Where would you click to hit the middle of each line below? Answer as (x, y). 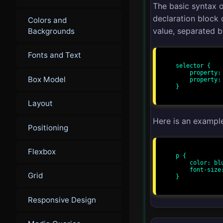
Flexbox (42, 151)
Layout (40, 104)
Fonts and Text (55, 55)
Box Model (47, 79)
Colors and (47, 20)
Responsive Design (62, 200)
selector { (193, 65)
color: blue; (183, 163)
